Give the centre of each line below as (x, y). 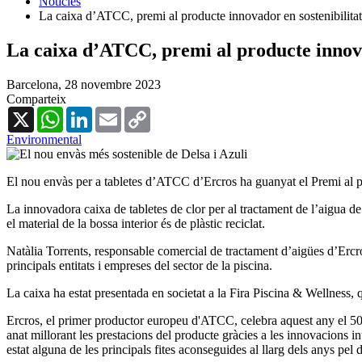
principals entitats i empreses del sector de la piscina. (139, 265)
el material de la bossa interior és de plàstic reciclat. (136, 223)
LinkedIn (116, 112)
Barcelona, (36, 84)
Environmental (44, 139)
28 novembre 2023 (113, 84)
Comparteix (36, 99)
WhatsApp (90, 112)
